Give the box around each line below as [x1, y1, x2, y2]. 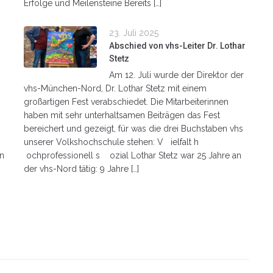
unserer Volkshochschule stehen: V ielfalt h [24, 136, 201, 147]
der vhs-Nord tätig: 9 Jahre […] [24, 163, 139, 174]
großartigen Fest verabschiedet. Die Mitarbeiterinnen [24, 96, 229, 107]
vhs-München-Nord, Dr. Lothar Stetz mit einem [24, 83, 207, 93]
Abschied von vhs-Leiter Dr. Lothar [109, 40, 246, 51]
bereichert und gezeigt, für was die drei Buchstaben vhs [24, 123, 243, 133]
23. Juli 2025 [109, 27, 158, 38]
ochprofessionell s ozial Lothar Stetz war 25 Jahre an [24, 150, 241, 160]
